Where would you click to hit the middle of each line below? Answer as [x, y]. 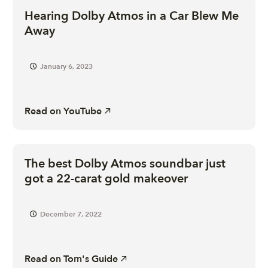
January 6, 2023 [67, 66]
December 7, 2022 [71, 214]
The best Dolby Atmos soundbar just [125, 163]
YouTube [83, 111]
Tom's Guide [91, 259]
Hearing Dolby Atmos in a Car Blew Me [132, 16]
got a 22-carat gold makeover [106, 178]
